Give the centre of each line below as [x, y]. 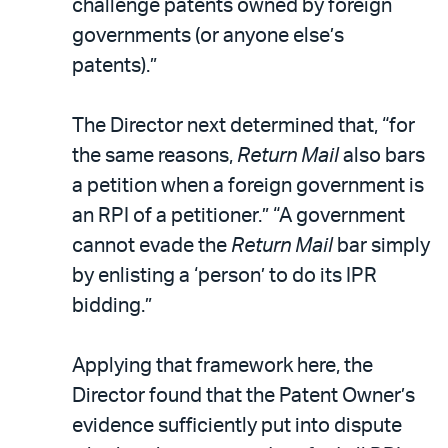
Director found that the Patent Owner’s [243, 395]
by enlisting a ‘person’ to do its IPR [224, 275]
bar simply [381, 245]
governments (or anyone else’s [208, 35]
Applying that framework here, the [222, 365]
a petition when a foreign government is [248, 185]
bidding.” [112, 305]
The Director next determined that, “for [243, 125]
